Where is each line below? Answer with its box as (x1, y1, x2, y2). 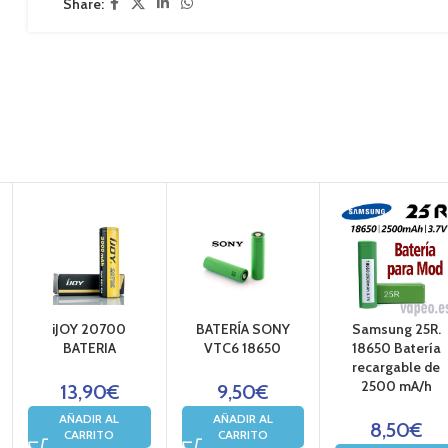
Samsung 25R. (351, 320, 441, 339)
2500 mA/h (360, 377, 432, 396)
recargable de (352, 358, 441, 377)
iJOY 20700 (52, 320, 127, 339)
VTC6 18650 (204, 339, 282, 358)
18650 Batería (351, 339, 441, 358)
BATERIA (62, 339, 116, 358)
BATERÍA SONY (195, 320, 290, 339)
